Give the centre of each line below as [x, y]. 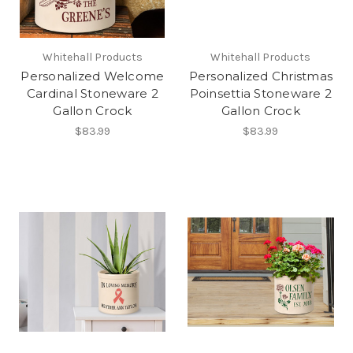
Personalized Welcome [93, 76]
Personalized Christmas [260, 76]
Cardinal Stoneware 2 [92, 94]
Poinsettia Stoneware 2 [260, 94]
